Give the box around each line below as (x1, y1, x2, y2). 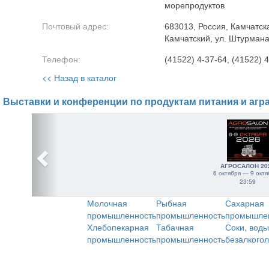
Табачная (156, 221, 194, 233)
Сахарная (225, 197, 264, 209)
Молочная (87, 197, 127, 209)
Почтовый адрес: (42, 22, 109, 31)
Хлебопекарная (87, 221, 149, 233)
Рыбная (156, 197, 187, 209)
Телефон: (42, 55, 80, 64)
